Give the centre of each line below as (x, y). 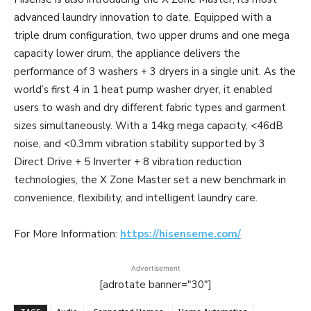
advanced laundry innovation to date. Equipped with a (143, 17)
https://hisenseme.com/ (180, 234)
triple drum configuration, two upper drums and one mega (152, 35)
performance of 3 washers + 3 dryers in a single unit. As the (155, 71)
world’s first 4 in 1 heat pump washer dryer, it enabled (143, 89)
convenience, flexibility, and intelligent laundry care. (136, 197)
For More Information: (67, 234)
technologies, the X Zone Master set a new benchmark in (150, 179)
